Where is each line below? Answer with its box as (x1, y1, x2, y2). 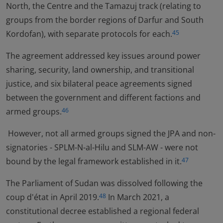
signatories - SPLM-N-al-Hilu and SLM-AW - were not (6, 142, 198, 153)
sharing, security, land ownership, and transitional (6, 64, 194, 75)
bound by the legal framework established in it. (6, 156, 182, 167)
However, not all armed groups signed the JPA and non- (6, 128, 216, 139)
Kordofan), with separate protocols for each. (6, 28, 172, 39)
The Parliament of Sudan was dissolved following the (6, 178, 203, 189)
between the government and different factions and (6, 92, 201, 103)
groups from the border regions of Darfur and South (6, 14, 204, 25)
